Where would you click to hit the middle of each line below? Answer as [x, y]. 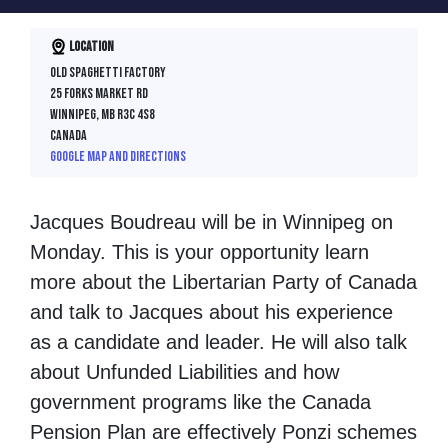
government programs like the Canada [200, 402]
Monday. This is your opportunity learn [199, 252]
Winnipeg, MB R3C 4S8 [102, 115]
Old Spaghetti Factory [107, 73]
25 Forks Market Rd [98, 94]
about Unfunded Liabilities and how [184, 372]
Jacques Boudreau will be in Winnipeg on [211, 222]
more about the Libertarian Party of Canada [223, 282]
